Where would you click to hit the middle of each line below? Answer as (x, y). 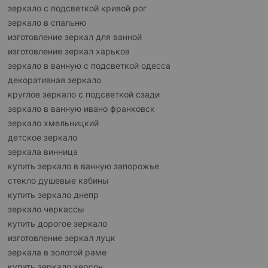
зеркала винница (43, 152)
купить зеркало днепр (53, 195)
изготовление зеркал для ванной (75, 37)
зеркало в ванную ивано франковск (81, 109)
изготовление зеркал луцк (62, 238)
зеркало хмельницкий (53, 123)
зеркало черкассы (46, 209)
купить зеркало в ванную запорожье (83, 166)
